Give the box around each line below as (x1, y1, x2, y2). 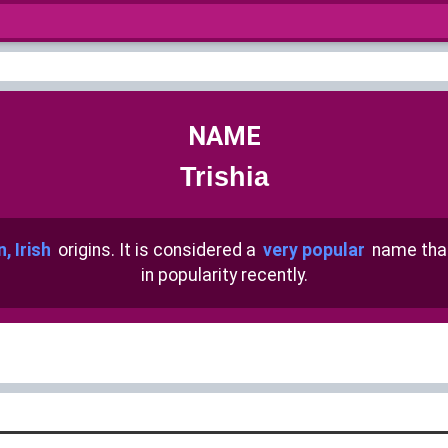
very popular (262, 240, 365, 260)
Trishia (179, 161, 269, 192)
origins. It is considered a (53, 240, 260, 260)
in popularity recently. (140, 265, 308, 285)
